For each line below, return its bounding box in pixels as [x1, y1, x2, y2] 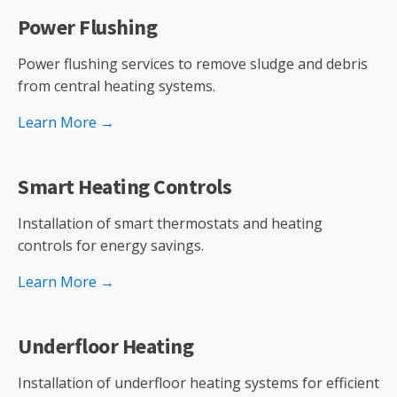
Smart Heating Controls [18, 173, 232, 200]
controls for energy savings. [18, 236, 204, 255]
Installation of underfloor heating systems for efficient [18, 373, 379, 393]
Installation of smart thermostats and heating [18, 214, 323, 233]
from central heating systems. [18, 76, 215, 96]
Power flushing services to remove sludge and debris [18, 54, 368, 74]
